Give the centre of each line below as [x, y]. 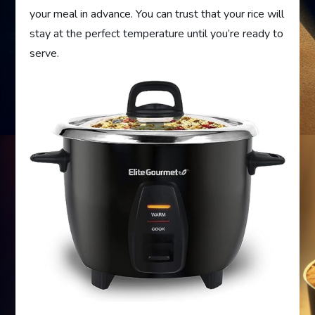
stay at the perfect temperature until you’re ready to [157, 33]
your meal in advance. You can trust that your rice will [157, 14]
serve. [45, 53]
